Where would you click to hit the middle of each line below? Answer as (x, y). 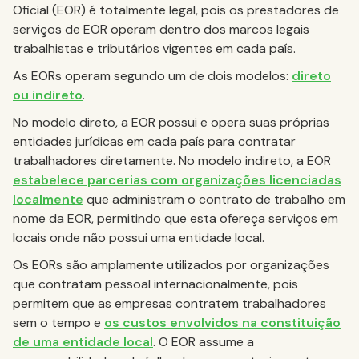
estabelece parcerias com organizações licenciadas (177, 180)
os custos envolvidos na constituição (222, 323)
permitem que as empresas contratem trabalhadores (169, 303)
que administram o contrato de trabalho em (214, 199)
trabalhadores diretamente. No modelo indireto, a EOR (172, 161)
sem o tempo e (58, 323)
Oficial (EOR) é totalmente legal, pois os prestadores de (176, 10)
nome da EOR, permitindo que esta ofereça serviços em (175, 218)
